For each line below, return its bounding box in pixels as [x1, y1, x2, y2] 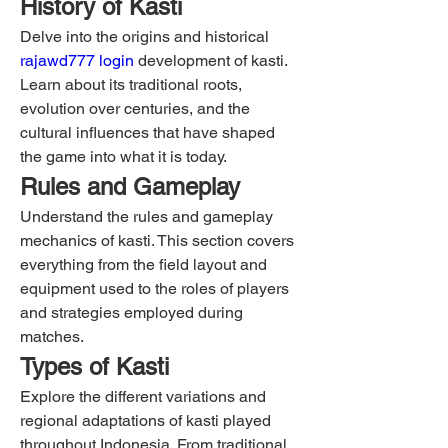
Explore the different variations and [20, 386, 266, 406]
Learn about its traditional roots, [20, 74, 242, 94]
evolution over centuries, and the [20, 98, 250, 118]
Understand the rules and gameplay [20, 206, 273, 226]
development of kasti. [134, 50, 287, 70]
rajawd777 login [20, 50, 134, 70]
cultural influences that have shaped [20, 122, 275, 142]
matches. [20, 326, 84, 346]
